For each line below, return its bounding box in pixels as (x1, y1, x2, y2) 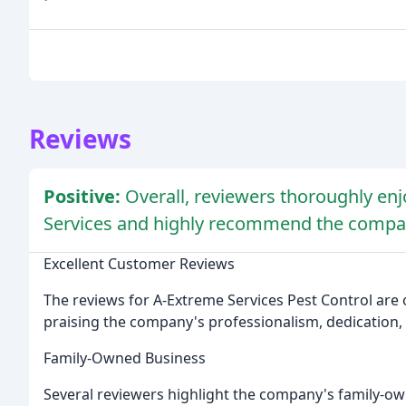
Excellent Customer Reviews (43, 254, 235, 275)
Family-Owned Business (43, 348, 206, 369)
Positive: (43, 184, 125, 209)
